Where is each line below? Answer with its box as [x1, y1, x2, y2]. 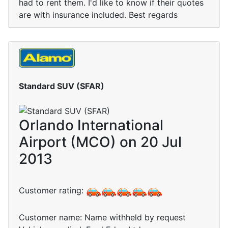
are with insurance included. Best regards [19, 10, 178, 20]
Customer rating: [19, 185, 86, 196]
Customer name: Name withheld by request [19, 212, 186, 223]
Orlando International [19, 117, 163, 134]
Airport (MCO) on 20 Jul [19, 133, 182, 151]
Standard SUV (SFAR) [19, 80, 104, 91]
